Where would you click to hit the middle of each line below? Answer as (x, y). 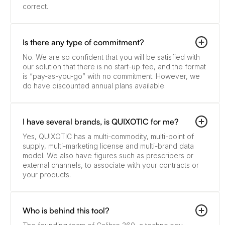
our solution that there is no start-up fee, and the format (114, 67)
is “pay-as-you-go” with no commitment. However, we (111, 76)
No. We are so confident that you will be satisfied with (111, 57)
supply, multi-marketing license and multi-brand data (108, 146)
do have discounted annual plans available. (94, 86)
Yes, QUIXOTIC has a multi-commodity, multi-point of (108, 137)
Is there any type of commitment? (83, 42)
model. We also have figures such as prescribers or (108, 156)
